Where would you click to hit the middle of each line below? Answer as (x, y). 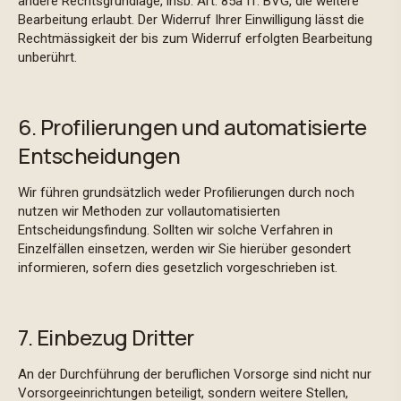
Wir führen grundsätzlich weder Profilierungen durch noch (186, 192)
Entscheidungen (101, 155)
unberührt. (49, 57)
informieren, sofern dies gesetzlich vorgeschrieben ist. (179, 268)
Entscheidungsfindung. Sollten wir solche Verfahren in (175, 230)
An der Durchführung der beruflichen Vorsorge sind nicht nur (195, 374)
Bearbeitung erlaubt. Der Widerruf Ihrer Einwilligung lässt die (191, 20)
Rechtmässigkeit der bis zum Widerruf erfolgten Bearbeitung (195, 38)
